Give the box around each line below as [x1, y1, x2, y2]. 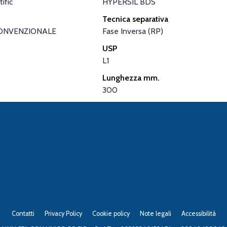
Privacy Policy [44, 209, 82, 217]
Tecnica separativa [102, 14, 169, 24]
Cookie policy [92, 209, 130, 217]
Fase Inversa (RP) [102, 26, 164, 36]
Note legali [139, 209, 171, 217]
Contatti [11, 209, 34, 217]
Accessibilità [181, 209, 216, 217]
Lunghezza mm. [102, 72, 160, 83]
